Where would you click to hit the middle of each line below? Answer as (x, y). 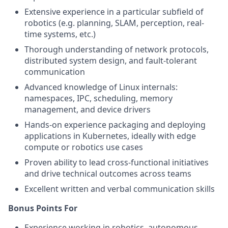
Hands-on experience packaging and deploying (115, 125)
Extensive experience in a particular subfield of (114, 12)
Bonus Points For (43, 208)
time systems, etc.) (60, 34)
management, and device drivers (88, 109)
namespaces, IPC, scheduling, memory (98, 98)
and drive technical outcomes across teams (108, 174)
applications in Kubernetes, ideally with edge (110, 136)
